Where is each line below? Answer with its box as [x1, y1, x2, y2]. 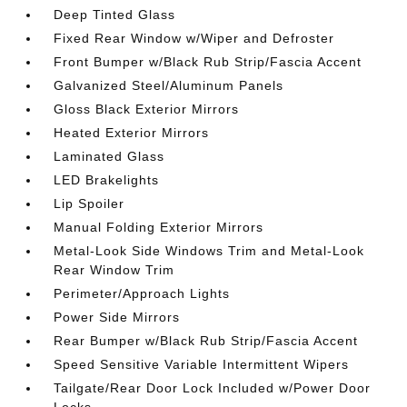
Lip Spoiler [54, 196, 125, 211]
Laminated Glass [54, 149, 165, 164]
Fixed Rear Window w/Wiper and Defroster [54, 31, 335, 45]
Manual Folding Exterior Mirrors [54, 220, 264, 234]
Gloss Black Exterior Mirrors [54, 102, 240, 116]
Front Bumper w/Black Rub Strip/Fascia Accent [54, 55, 362, 69]
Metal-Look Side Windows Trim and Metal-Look [54, 243, 365, 258]
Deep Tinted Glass [54, 7, 176, 22]
